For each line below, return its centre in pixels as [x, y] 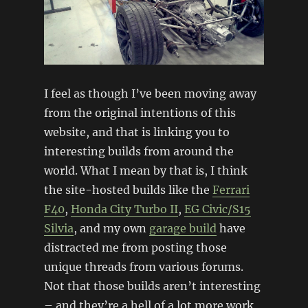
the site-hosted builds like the [128, 190]
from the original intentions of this [140, 113]
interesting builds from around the [139, 152]
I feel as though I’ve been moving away [150, 94]
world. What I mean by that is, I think [145, 171]
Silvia [58, 229]
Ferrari [231, 190]
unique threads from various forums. [143, 267]
